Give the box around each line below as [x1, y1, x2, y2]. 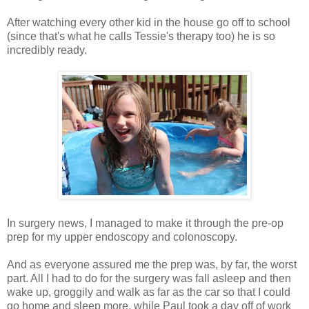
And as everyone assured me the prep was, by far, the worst [7, 259, 297, 271]
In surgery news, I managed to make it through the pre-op [7, 217, 283, 230]
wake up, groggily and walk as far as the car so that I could [7, 286, 290, 299]
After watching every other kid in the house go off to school [7, 17, 290, 29]
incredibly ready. [7, 44, 87, 57]
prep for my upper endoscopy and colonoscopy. [7, 231, 237, 243]
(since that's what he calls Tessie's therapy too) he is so [7, 30, 275, 43]
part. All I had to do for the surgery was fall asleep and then [7, 272, 291, 285]
